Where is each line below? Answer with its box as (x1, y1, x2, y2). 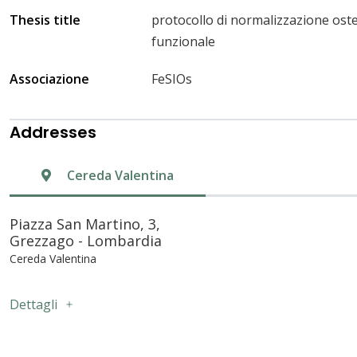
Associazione (10, 69, 89, 88)
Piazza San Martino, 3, (10, 214, 160, 233)
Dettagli (10, 295, 57, 313)
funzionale (151, 32, 215, 50)
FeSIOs (151, 69, 192, 88)
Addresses (10, 120, 96, 143)
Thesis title (10, 10, 80, 29)
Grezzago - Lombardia (10, 230, 162, 250)
